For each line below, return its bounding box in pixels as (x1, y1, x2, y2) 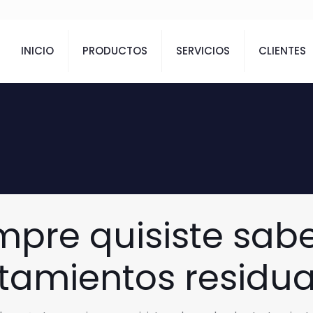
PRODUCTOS (82, 43, 147, 58)
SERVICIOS (176, 43, 230, 58)
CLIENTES (259, 43, 306, 58)
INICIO (21, 43, 54, 58)
